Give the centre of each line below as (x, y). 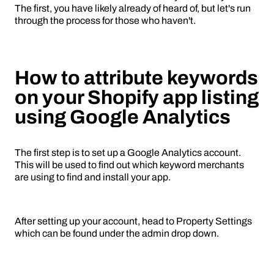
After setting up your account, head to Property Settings (133, 221)
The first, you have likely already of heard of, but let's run (133, 9)
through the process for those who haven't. (105, 21)
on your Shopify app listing (137, 98)
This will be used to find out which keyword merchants (129, 165)
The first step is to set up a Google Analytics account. (128, 153)
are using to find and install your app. (93, 177)
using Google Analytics (123, 117)
